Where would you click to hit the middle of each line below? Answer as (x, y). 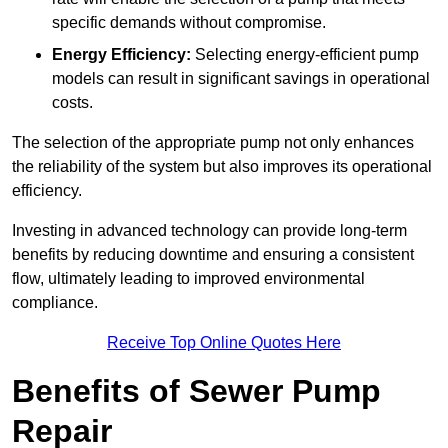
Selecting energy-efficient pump (305, 55)
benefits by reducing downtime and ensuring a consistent (213, 255)
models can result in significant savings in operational (241, 79)
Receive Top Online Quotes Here (224, 343)
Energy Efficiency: (121, 55)
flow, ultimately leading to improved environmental (188, 279)
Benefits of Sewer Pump (196, 391)
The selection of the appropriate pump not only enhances (213, 143)
